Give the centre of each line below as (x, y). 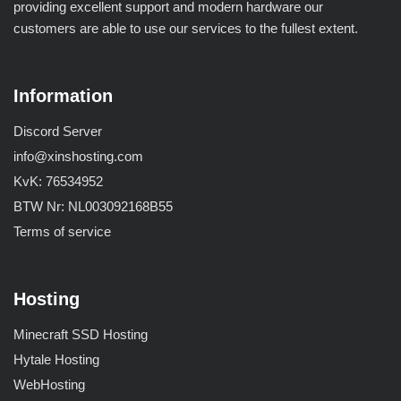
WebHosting (49, 384)
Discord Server (58, 131)
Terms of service (62, 231)
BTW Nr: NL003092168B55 (93, 206)
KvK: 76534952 (58, 181)
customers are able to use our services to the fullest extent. (186, 28)
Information (63, 96)
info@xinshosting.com (78, 156)
